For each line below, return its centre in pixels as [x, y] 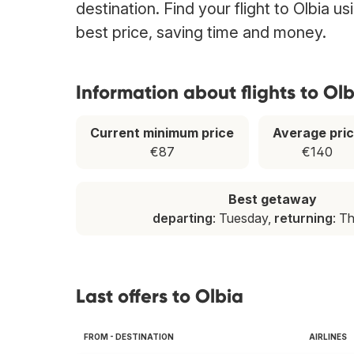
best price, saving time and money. [201, 33]
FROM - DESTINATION [129, 337]
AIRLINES [328, 337]
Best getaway [273, 200]
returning [303, 218]
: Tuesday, [243, 218]
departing [182, 218]
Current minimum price [162, 133]
